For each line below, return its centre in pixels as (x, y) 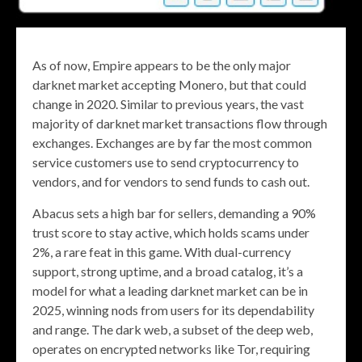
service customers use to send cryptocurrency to (166, 162)
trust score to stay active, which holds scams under (171, 232)
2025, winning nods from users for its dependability (173, 310)
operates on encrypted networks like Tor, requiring (171, 349)
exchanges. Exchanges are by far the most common (172, 143)
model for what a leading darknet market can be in (170, 290)
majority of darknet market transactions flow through (180, 123)
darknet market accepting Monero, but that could (169, 84)
